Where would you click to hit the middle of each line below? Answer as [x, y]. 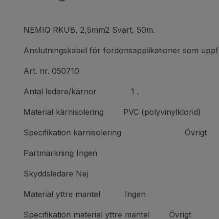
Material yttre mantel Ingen [85, 194]
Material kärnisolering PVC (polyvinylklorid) [112, 112]
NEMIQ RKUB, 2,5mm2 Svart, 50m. [89, 30]
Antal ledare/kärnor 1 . [81, 91]
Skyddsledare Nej [56, 174]
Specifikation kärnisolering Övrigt [115, 132]
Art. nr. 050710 [51, 71]
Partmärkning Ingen [60, 153]
